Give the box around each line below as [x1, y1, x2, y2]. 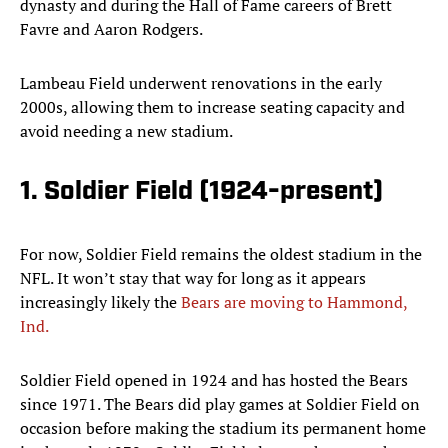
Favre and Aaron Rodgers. [20, 18, 203, 41]
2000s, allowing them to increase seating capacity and [20, 96, 405, 119]
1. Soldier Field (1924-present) [20, 179, 383, 207]
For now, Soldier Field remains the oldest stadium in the [20, 243, 422, 266]
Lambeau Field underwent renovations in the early [20, 72, 382, 95]
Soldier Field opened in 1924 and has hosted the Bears [20, 369, 408, 392]
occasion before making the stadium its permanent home [20, 417, 426, 440]
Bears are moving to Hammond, [181, 291, 407, 314]
